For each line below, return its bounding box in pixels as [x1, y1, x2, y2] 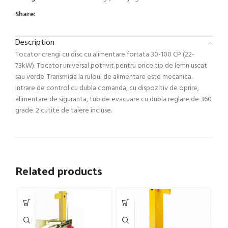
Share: [15, 9, 36, 20]
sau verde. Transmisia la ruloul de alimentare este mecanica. [15, 71, 192, 83]
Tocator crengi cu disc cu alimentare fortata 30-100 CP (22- [15, 49, 194, 61]
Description [15, 36, 54, 49]
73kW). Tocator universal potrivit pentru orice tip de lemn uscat [15, 60, 207, 72]
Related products [15, 160, 102, 181]
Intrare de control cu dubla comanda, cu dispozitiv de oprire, [15, 82, 199, 94]
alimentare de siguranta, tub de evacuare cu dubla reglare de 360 [15, 94, 212, 105]
